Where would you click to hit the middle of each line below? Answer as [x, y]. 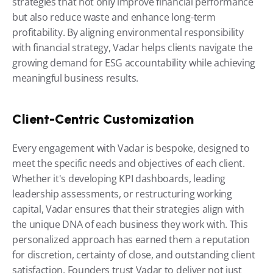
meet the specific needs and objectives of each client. [129, 163]
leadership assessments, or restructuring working [122, 193]
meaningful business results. [76, 78]
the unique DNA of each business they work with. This [130, 224]
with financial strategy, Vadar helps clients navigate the [133, 47]
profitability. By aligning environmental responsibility [128, 32]
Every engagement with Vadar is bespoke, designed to [131, 148]
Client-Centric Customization [103, 119]
